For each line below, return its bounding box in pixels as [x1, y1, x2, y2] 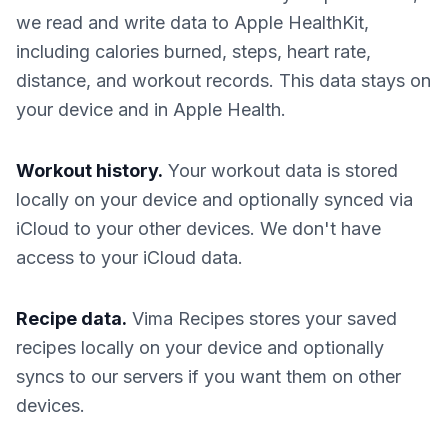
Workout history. [16, 160, 163, 181]
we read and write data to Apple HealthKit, [16, 12, 369, 33]
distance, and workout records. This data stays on [16, 70, 431, 91]
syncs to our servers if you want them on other [16, 366, 401, 387]
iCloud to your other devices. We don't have [16, 218, 381, 239]
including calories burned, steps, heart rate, [16, 41, 371, 62]
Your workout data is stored [163, 160, 398, 181]
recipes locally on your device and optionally [16, 337, 384, 358]
